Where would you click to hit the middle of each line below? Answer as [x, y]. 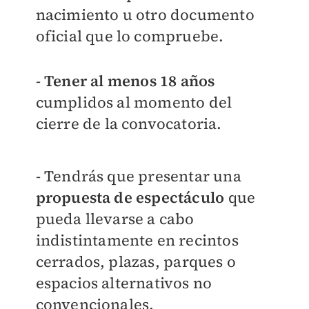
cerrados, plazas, [100, 262]
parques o [200, 262]
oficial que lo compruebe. [130, 36]
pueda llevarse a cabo [115, 219]
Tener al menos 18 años [129, 81]
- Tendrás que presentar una [138, 176]
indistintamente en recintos [137, 240]
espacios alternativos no [124, 283]
